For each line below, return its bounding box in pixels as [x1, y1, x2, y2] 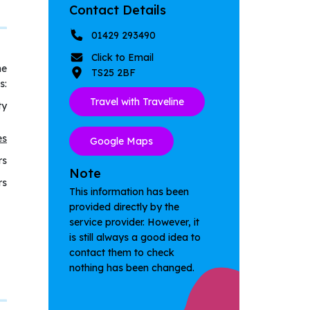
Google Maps [90, 135, 153, 147]
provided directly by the [69, 201, 179, 213]
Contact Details [69, 2, 166, 18]
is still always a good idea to [69, 231, 201, 244]
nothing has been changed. [69, 262, 194, 274]
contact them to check [69, 246, 174, 259]
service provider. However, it [69, 216, 199, 228]
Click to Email [91, 51, 154, 64]
